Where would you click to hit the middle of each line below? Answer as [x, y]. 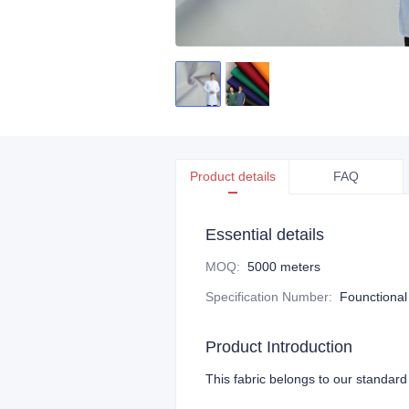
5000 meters [284, 267]
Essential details [265, 235]
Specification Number [267, 297]
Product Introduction [279, 347]
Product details [232, 176]
